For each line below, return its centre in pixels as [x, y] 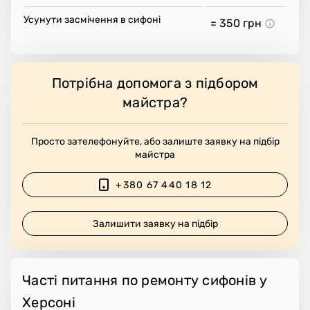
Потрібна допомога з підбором [155, 83]
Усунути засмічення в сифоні [92, 20]
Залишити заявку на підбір [156, 224]
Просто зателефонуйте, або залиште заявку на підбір [155, 142]
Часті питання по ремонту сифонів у [145, 281]
